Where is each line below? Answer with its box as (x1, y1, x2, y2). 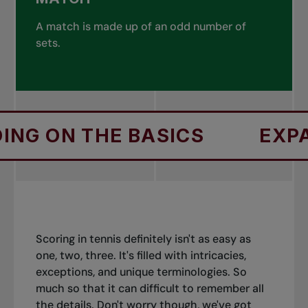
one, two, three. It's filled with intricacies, (35, 248, 246, 263)
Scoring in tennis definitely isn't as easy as (35, 232, 251, 247)
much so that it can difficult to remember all (35, 281, 264, 296)
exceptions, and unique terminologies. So (35, 265, 247, 280)
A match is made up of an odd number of (35, 19, 246, 34)
